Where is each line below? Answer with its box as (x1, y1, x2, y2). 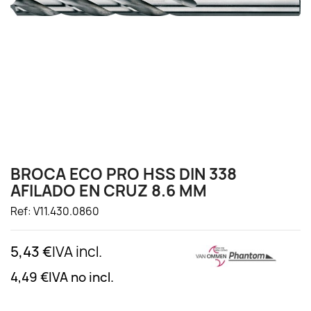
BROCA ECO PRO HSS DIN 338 (10, 164, 237, 185)
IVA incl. (52, 242, 102, 261)
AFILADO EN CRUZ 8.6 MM (10, 180, 207, 201)
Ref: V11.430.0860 (10, 204, 99, 219)
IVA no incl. (49, 269, 114, 286)
